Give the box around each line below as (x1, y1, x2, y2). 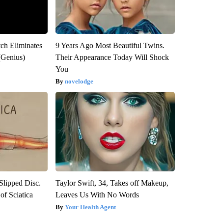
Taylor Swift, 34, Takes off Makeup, (55, 179, 168, 188)
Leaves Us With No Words (55, 191, 139, 199)
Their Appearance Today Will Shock (55, 53, 169, 62)
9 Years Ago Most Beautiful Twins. (55, 41, 165, 50)
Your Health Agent (64, 203, 116, 211)
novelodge (64, 78, 93, 85)
